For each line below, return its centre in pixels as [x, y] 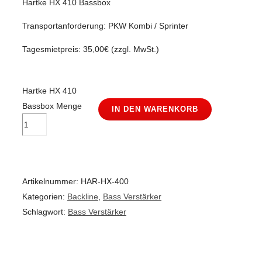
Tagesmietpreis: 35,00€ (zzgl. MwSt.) [91, 49]
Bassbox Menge [52, 106]
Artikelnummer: [51, 181]
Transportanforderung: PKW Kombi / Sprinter [105, 26]
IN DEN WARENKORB [155, 109]
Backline [83, 196]
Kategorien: [45, 196]
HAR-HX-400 [105, 181]
